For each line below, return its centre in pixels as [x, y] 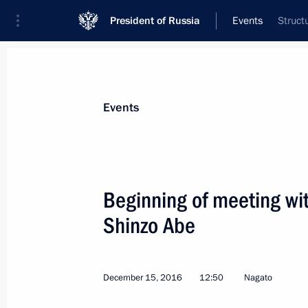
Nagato [258, 278]
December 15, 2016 [143, 278]
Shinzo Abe [149, 225]
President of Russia [155, 21]
